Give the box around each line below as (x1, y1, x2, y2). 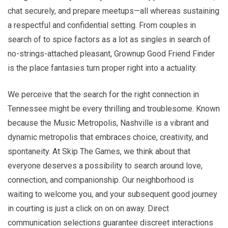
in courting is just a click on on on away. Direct (8, 203, 169, 213)
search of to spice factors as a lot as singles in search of (8, 34, 211, 44)
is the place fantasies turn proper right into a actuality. (8, 63, 197, 73)
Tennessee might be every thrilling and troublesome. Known (8, 103, 220, 113)
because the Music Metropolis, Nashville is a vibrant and (8, 118, 209, 128)
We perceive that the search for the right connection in (8, 89, 199, 99)
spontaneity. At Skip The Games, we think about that (8, 146, 190, 156)
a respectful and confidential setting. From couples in (8, 20, 196, 30)
